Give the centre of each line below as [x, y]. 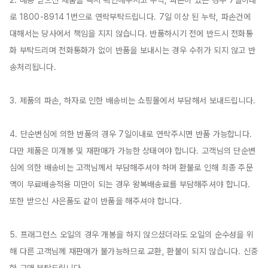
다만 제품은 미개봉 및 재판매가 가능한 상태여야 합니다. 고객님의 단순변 [133, 151]
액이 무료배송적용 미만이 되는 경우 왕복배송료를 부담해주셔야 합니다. [130, 185]
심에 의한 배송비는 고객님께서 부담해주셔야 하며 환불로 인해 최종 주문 [131, 168]
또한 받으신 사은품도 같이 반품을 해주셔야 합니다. [96, 201]
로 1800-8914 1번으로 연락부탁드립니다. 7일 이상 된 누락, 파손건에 [130, 17]
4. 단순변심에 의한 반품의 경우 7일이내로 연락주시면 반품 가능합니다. [131, 134]
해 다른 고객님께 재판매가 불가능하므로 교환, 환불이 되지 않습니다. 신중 [134, 252]
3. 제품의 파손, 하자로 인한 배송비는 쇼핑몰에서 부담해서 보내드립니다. [133, 101]
